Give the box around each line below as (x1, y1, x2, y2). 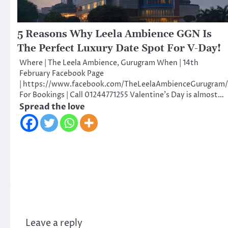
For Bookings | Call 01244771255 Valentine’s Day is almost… (19, 90, 224, 100)
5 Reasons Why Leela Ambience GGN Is (17, 27, 212, 41)
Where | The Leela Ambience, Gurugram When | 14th (19, 58, 198, 68)
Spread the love (19, 101, 85, 112)
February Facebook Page (19, 68, 104, 79)
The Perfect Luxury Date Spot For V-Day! (17, 42, 221, 55)
